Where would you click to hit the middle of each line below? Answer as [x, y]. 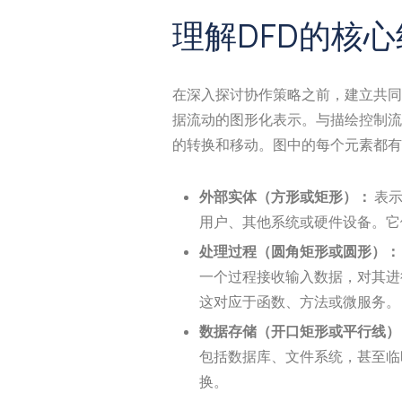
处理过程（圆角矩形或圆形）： [300, 251]
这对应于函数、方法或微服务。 [300, 301]
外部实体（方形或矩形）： [285, 196]
